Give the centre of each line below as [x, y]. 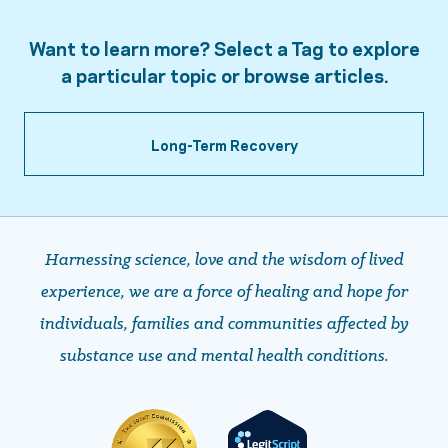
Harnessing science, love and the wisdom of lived [224, 260]
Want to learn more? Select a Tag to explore [224, 47]
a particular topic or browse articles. [224, 74]
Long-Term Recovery [224, 143]
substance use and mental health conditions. [224, 356]
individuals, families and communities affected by [224, 324]
